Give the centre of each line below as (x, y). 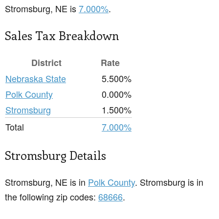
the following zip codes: (52, 197)
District (46, 63)
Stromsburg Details (55, 155)
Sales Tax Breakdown (62, 35)
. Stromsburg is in (169, 182)
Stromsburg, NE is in (46, 182)
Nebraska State (36, 78)
